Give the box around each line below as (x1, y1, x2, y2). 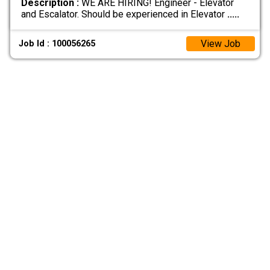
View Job (201, 38, 240, 50)
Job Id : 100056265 (19, 39, 96, 49)
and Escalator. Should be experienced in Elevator (20, 8, 227, 20)
